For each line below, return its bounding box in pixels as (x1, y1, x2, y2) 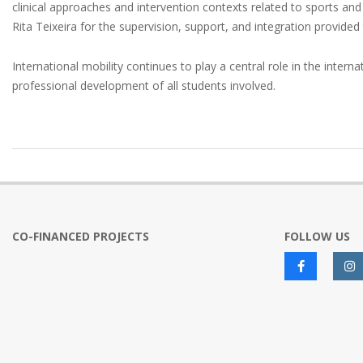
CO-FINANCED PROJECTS (12, 228, 149, 244)
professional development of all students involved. (12, 78, 275, 93)
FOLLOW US (284, 228, 350, 244)
